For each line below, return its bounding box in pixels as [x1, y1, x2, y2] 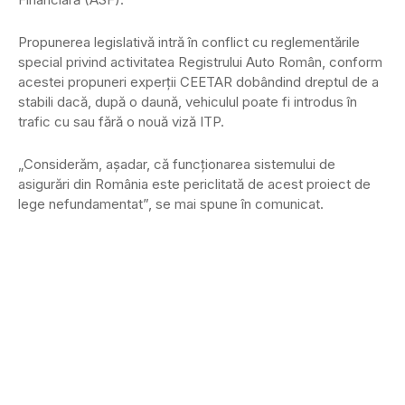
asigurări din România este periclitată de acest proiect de [18, 175, 371, 193]
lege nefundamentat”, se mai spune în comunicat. [18, 195, 324, 213]
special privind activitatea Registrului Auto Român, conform [18, 53, 382, 71]
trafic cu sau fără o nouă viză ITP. [18, 113, 224, 131]
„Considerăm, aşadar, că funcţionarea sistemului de [18, 155, 335, 174]
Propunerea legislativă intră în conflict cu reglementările [18, 33, 360, 52]
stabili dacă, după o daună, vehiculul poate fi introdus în [18, 93, 357, 111]
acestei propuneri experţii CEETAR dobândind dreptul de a [18, 73, 379, 91]
